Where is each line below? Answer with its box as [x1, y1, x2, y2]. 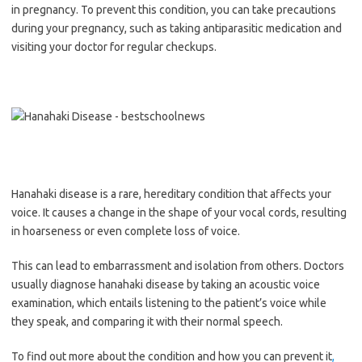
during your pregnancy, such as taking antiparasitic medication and [11, 22, 342, 35]
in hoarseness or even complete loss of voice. [11, 225, 240, 238]
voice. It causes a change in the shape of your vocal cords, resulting [11, 206, 347, 219]
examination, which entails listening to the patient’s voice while [11, 297, 326, 309]
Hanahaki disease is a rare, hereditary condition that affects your [11, 187, 331, 200]
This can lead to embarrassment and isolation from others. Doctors [11, 259, 344, 272]
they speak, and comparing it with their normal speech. [11, 315, 283, 328]
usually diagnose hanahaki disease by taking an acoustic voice [11, 278, 320, 291]
